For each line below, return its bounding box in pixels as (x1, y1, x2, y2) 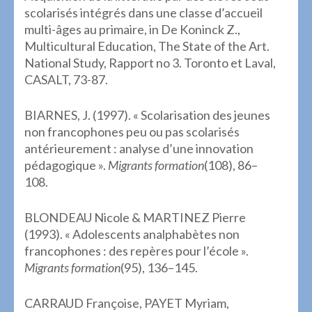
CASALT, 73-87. (24, 71, 108, 87)
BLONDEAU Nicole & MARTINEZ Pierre (24, 209, 246, 225)
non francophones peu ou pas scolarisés (24, 123, 240, 139)
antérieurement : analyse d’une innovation (24, 140, 253, 156)
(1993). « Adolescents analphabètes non (24, 226, 240, 242)
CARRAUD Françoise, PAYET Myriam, (24, 295, 229, 311)
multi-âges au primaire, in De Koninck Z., (24, 21, 240, 37)
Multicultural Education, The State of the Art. (24, 38, 270, 54)
